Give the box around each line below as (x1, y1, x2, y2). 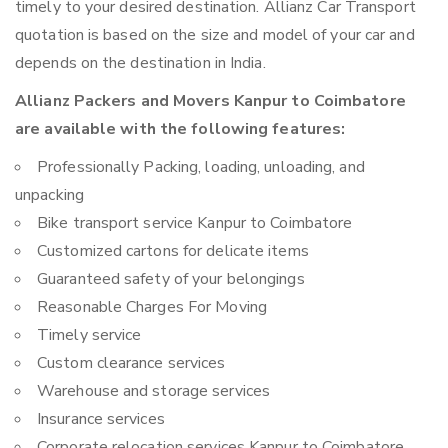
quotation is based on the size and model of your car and (15, 24, 415, 47)
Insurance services (37, 408, 165, 431)
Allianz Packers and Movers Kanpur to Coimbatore (15, 90, 406, 113)
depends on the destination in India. (15, 52, 266, 75)
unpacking (15, 184, 84, 207)
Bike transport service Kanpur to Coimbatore (37, 212, 353, 235)
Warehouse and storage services (37, 380, 270, 403)
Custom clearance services (37, 352, 226, 375)
